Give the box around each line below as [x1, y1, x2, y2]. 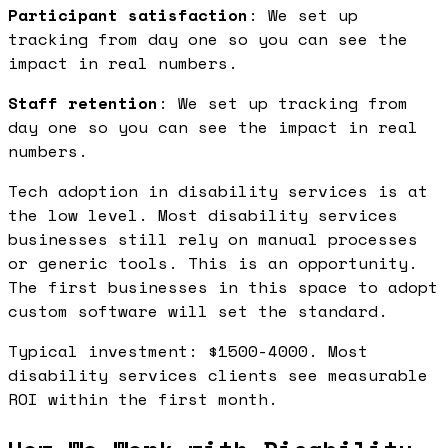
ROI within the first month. [8, 386, 278, 411]
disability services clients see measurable [8, 362, 428, 387]
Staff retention [8, 90, 158, 115]
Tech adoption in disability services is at [8, 178, 428, 203]
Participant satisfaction [8, 2, 248, 27]
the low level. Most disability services [8, 202, 398, 227]
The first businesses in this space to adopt [8, 274, 438, 299]
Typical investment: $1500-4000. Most [8, 338, 368, 363]
